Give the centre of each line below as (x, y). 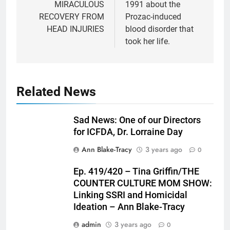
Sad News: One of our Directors (137, 120)
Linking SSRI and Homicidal (130, 195)
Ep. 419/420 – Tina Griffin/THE (136, 171)
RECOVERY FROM (72, 16)
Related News (56, 91)
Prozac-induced (153, 16)
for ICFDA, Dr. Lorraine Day (128, 132)
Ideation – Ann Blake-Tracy (129, 207)
